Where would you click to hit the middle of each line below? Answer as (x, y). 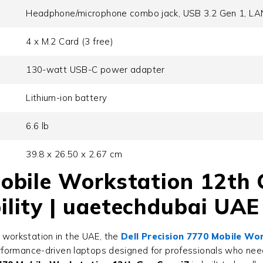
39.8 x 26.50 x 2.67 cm (74, 154)
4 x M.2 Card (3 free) (70, 42)
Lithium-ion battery (67, 98)
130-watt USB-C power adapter (95, 70)
